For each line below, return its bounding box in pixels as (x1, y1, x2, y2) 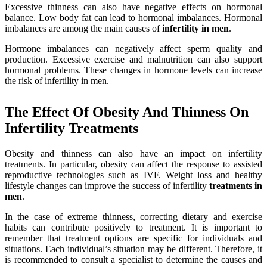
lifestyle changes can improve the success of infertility (5, 180, 209, 191)
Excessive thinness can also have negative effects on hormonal (5, 1, 262, 12)
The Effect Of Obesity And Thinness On (5, 104, 249, 120)
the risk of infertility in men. (5, 75, 109, 86)
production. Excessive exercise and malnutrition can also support (5, 54, 262, 64)
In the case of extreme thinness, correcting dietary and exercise (5, 211, 262, 222)
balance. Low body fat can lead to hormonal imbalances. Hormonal (5, 12, 262, 23)
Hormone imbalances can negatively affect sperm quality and (5, 43, 262, 54)
